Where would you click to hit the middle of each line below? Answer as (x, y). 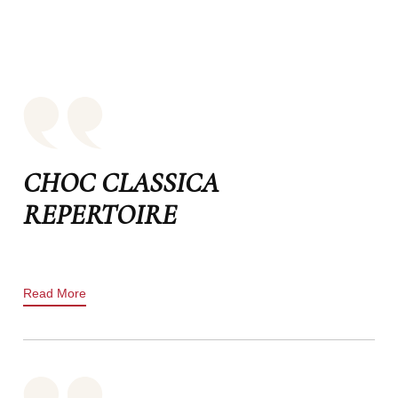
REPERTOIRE (99, 214)
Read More (54, 293)
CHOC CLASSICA (120, 182)
